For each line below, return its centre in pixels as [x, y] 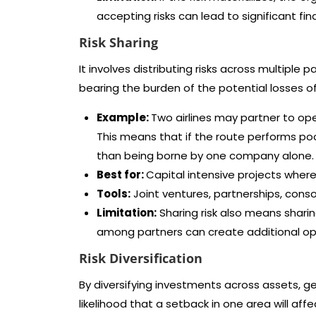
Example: [124, 117]
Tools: [114, 194]
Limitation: [127, 213]
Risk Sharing [119, 42]
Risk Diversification [141, 258]
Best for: [121, 175]
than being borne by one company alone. [205, 156]
